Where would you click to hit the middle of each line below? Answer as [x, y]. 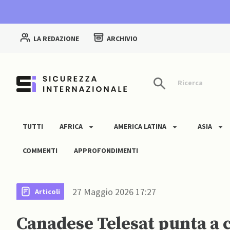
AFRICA [71, 127]
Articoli [47, 191]
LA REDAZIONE [56, 39]
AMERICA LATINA [140, 127]
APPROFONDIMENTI [106, 151]
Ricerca [189, 83]
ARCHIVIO [122, 39]
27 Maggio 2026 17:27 [114, 191]
